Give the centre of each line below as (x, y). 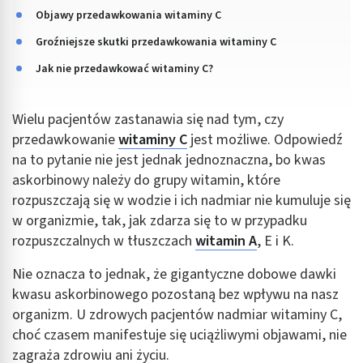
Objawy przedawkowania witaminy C (128, 15)
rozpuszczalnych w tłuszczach (104, 241)
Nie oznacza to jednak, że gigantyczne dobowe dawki (174, 274)
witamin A (226, 241)
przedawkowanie (65, 139)
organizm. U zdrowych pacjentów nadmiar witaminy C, (177, 314)
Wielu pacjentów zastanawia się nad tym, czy (148, 119)
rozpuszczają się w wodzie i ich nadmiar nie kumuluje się (181, 200)
